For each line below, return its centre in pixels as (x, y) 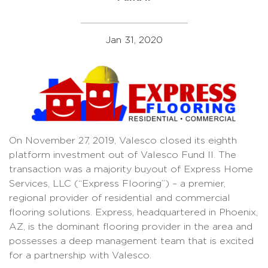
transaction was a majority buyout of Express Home (131, 169)
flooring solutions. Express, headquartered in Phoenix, (133, 212)
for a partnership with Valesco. (80, 255)
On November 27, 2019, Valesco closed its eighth (123, 140)
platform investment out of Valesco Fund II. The (123, 155)
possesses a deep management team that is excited (131, 241)
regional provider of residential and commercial (120, 198)
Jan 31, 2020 (134, 40)
